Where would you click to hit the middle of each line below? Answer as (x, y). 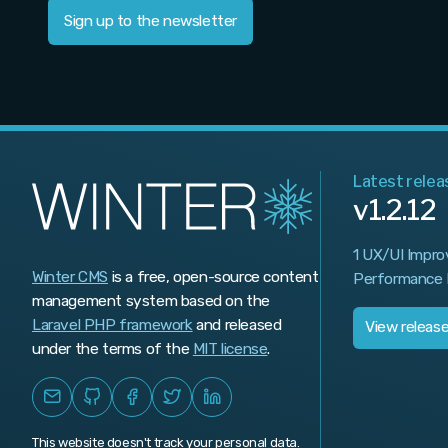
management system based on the (151, 301)
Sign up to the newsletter (150, 21)
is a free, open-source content (213, 277)
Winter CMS (70, 277)
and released (237, 325)
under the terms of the (112, 349)
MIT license (230, 349)
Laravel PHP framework (112, 325)
